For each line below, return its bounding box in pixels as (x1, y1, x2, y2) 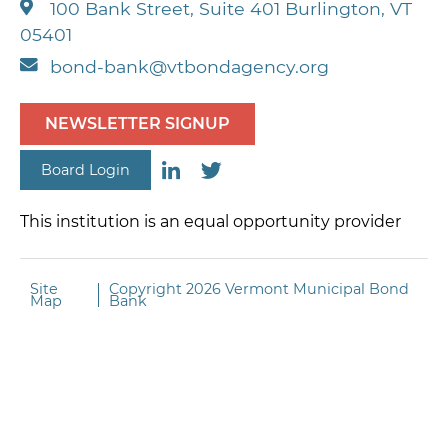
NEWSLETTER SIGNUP (45, 113, 230, 133)
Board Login (41, 161, 130, 180)
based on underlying (30, 11, 196, 31)
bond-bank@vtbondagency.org (50, 55, 329, 77)
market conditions (30, 35, 178, 55)
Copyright (108, 279, 186, 298)
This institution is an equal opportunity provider (20, 211, 401, 231)
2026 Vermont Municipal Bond (185, 279, 409, 298)
